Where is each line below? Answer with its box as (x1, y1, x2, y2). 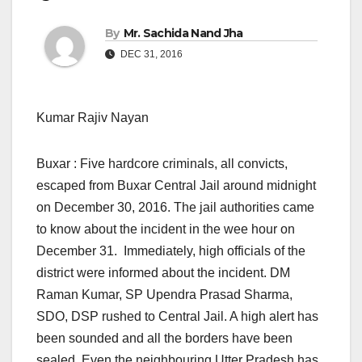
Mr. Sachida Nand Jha (123, 26, 243, 41)
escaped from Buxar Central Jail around (36, 179, 267, 193)
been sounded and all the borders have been (36, 331, 293, 346)
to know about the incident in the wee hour (36, 222, 280, 237)
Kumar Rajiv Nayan (36, 111, 149, 125)
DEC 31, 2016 (118, 48, 183, 61)
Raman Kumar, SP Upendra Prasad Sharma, (36, 288, 293, 302)
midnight (267, 179, 316, 193)
